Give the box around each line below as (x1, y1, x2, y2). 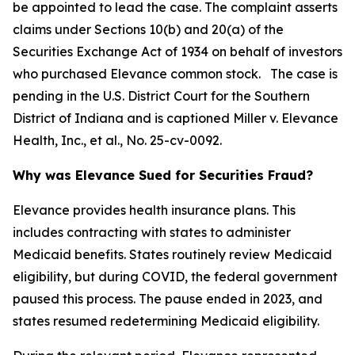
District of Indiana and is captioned (13, 110, 233, 126)
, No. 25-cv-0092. (120, 132, 222, 148)
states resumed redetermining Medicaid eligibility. (13, 313, 319, 329)
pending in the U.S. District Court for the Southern (13, 88, 310, 104)
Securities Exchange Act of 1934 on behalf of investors (13, 44, 342, 59)
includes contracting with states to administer (13, 224, 291, 240)
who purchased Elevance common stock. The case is (13, 66, 338, 82)
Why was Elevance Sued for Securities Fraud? (13, 167, 313, 183)
